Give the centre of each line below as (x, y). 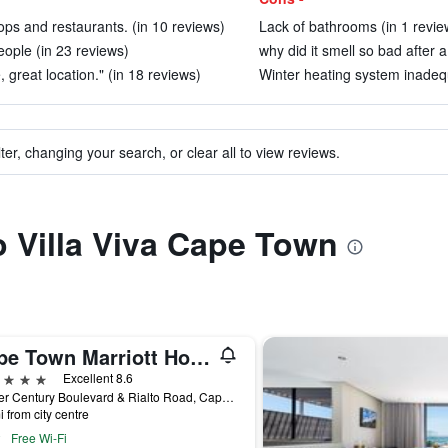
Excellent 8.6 (97, 377)
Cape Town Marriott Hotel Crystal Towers (199, 356)
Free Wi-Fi (38, 437)
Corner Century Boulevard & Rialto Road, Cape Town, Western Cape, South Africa (227, 396)
